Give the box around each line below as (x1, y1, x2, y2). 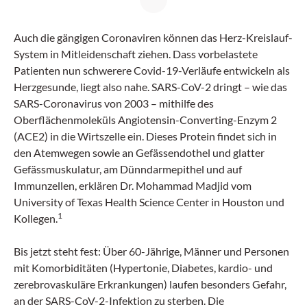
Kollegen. (14, 211, 58, 225)
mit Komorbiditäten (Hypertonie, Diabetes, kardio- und (14, 260, 273, 274)
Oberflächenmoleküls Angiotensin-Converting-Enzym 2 (14, 112, 277, 126)
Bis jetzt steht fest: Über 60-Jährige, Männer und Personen (14, 244, 289, 258)
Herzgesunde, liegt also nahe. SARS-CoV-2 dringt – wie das (14, 79, 287, 93)
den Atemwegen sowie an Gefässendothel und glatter (14, 145, 265, 159)
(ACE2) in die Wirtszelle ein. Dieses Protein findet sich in (14, 129, 277, 143)
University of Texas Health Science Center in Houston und (14, 195, 284, 208)
